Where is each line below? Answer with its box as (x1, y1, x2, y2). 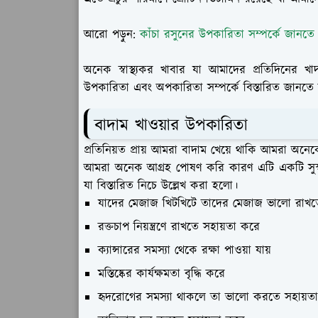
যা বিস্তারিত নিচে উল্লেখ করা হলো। (84, 177, 238, 195)
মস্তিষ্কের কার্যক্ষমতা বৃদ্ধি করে (98, 265, 225, 283)
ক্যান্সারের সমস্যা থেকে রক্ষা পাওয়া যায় (98, 242, 271, 260)
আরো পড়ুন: (84, 26, 140, 43)
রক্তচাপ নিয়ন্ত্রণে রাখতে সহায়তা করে (98, 219, 260, 236)
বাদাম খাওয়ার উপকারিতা (94, 113, 248, 138)
